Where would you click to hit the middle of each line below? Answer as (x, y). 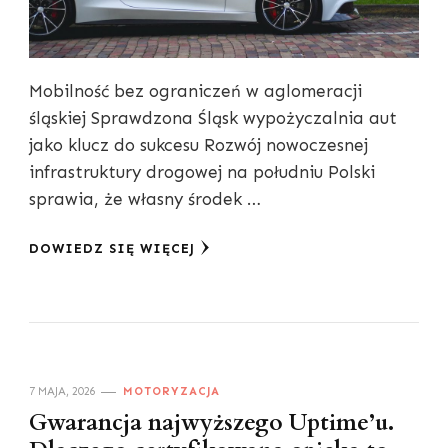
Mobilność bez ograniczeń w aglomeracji (195, 90)
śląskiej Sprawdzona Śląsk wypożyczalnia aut (213, 117)
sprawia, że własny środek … (145, 198)
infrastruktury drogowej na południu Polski (202, 171)
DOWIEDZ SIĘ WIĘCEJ (112, 248)
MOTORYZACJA (171, 390)
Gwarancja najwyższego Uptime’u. (211, 422)
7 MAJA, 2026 (62, 390)
